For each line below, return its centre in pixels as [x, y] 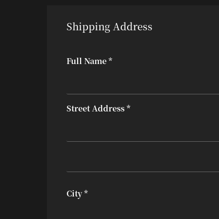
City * [77, 193]
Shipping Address [109, 26]
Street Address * [99, 108]
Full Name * [89, 61]
